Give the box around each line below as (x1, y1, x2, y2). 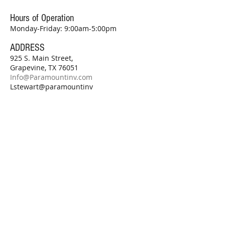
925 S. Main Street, (10, 53, 73, 63)
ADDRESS (10, 42, 45, 53)
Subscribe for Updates (10, 181, 92, 194)
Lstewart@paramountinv (10, 82, 93, 91)
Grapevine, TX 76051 (10, 63, 78, 72)
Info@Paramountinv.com (10, 72, 92, 82)
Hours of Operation (10, 13, 74, 24)
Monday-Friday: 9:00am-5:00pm (10, 24, 117, 33)
